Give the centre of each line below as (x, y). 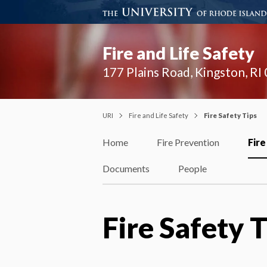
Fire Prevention (188, 142)
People (193, 168)
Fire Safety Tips (230, 115)
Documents (126, 168)
